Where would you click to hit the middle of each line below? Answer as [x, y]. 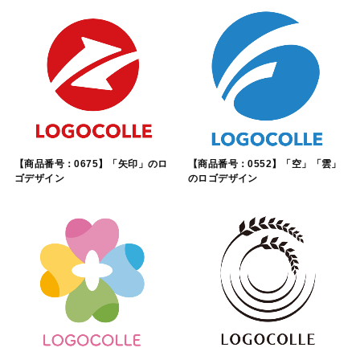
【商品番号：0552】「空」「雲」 [264, 164]
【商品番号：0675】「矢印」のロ [91, 164]
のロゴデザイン [223, 178]
